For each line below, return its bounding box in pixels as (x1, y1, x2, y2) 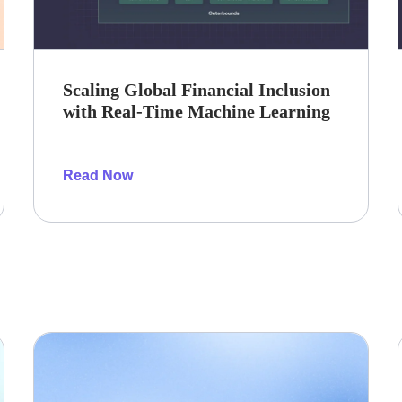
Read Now (63, 167, 134, 183)
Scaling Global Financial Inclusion (63, 79, 331, 100)
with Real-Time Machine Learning (63, 100, 331, 121)
